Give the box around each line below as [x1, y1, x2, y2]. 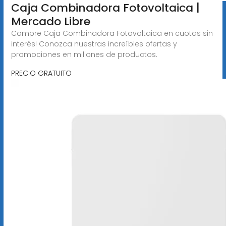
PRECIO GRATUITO [11, 68, 72, 78]
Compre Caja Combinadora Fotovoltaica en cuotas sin [11, 28, 213, 38]
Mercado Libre [11, 13, 90, 29]
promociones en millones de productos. [11, 49, 157, 60]
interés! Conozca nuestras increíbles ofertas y [11, 38, 177, 49]
